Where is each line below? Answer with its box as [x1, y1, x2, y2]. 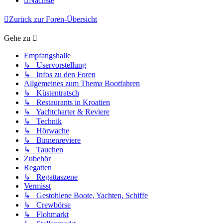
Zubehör [24, 154, 51, 163]
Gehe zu [4, 34, 30, 43]
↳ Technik [24, 117, 62, 126]
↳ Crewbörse [24, 201, 71, 210]
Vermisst [24, 182, 51, 191]
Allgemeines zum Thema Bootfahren [24, 79, 140, 88]
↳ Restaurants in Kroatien [24, 98, 110, 107]
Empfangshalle [24, 51, 71, 60]
